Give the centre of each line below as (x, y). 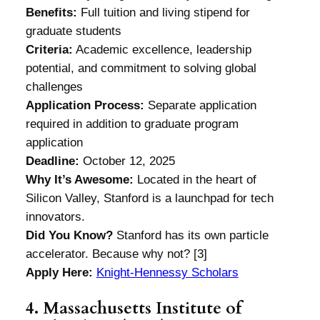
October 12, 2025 (127, 161)
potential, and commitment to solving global (141, 69)
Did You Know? (69, 236)
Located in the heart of (195, 180)
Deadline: (52, 161)
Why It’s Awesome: (79, 180)
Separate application (200, 106)
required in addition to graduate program (132, 124)
